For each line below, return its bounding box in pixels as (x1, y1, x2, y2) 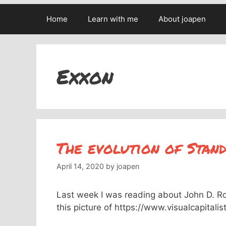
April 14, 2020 (56, 162, 104, 171)
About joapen (158, 14, 206, 24)
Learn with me (88, 14, 138, 24)
